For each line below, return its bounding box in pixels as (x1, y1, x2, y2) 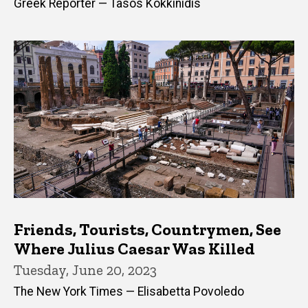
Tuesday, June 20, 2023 (14, 261, 157, 279)
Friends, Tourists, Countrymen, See (14, 219, 281, 240)
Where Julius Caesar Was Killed (14, 239, 255, 259)
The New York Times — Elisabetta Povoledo (14, 284, 244, 298)
